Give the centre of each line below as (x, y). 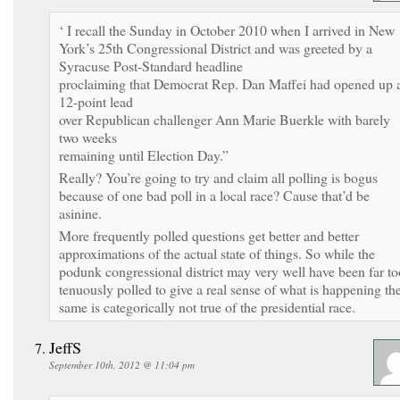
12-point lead (96, 101)
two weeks (88, 137)
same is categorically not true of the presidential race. (207, 306)
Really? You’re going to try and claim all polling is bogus (218, 177)
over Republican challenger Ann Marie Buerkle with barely (225, 119)
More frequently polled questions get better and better (209, 235)
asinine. (80, 212)
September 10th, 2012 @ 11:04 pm (122, 364)
